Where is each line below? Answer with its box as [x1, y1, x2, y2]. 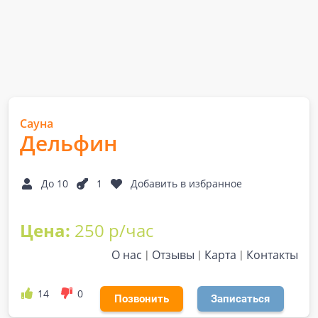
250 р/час [75, 219, 153, 242]
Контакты [246, 247, 298, 263]
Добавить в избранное [131, 177, 242, 190]
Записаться [211, 292, 270, 305]
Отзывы [152, 247, 194, 263]
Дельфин [20, 128, 117, 158]
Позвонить [114, 292, 169, 305]
